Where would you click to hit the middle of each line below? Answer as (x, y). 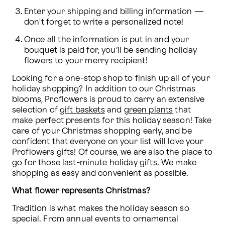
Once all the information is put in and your (107, 40)
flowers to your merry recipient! (87, 61)
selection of (36, 110)
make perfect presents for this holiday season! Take (112, 121)
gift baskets (82, 110)
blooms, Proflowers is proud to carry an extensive (108, 99)
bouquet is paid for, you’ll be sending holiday (110, 50)
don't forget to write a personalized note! (104, 22)
